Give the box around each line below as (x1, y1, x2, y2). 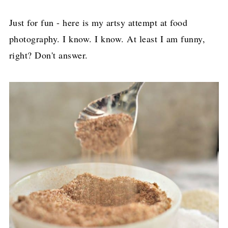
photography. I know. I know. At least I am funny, (9, 32, 206, 45)
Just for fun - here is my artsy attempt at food (9, 16, 188, 28)
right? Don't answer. (9, 48, 88, 61)
